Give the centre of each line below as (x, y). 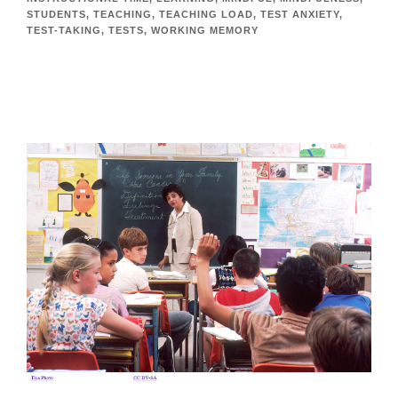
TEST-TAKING (64, 30)
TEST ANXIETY (300, 14)
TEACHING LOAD (206, 14)
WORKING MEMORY (205, 30)
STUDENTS (56, 14)
